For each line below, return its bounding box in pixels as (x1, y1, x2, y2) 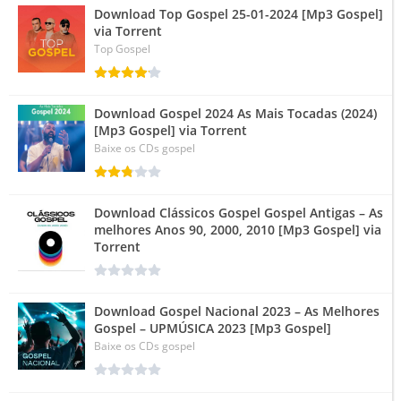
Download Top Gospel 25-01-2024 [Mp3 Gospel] (94, 4, 383, 22)
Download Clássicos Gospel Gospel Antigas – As (94, 203, 383, 221)
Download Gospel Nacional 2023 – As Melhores (94, 302, 380, 320)
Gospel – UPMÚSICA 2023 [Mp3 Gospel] (94, 319, 331, 337)
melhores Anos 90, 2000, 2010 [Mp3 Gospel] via (94, 220, 381, 238)
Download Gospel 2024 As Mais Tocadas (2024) (94, 104, 377, 122)
